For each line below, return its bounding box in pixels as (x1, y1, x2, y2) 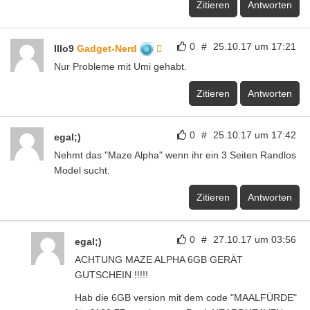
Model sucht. (54, 164, 110, 176)
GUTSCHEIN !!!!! (75, 268, 148, 280)
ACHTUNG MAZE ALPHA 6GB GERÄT (75, 253, 243, 265)
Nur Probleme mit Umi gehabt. (54, 60, 187, 72)
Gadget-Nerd (77, 42, 140, 54)
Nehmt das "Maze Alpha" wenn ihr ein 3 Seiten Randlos (54, 149, 296, 161)
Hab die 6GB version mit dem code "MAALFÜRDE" (75, 291, 297, 303)
